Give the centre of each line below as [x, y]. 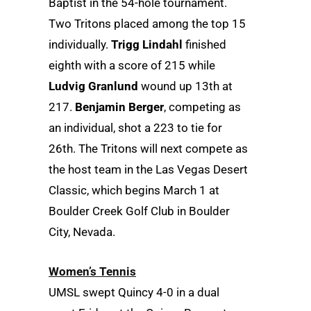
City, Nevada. [82, 232]
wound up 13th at [185, 86]
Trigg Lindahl [147, 44]
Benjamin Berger [119, 107]
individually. [80, 44]
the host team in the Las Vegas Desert [148, 169]
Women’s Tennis [92, 272]
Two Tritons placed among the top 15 [147, 23]
